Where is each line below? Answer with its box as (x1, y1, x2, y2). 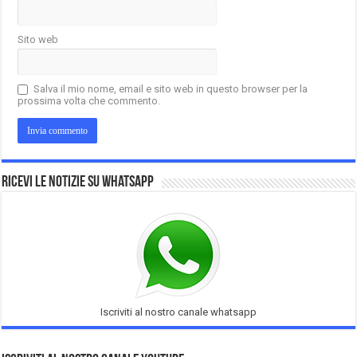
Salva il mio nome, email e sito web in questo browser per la (33, 82, 308, 95)
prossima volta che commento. (18, 94, 161, 107)
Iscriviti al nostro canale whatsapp (100, 305, 257, 318)
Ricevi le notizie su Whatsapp (2, 174, 155, 190)
